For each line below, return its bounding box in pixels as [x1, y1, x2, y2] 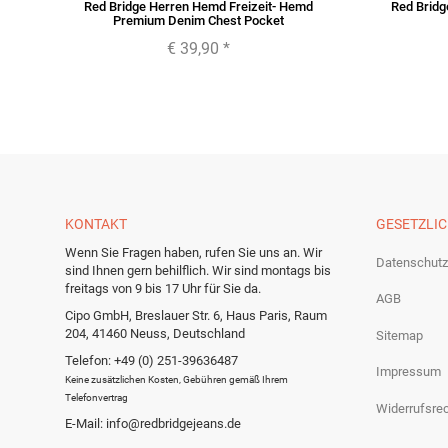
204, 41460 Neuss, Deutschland [65, 326, 245, 342]
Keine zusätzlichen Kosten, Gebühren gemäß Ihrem [65, 374, 288, 386]
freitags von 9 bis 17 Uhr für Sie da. [65, 281, 261, 297]
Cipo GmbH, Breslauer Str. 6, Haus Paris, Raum [65, 308, 327, 324]
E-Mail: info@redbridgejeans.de [65, 416, 241, 432]
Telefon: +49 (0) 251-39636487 [65, 353, 238, 369]
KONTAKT [65, 216, 127, 233]
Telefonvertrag [65, 392, 128, 404]
